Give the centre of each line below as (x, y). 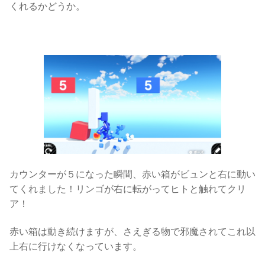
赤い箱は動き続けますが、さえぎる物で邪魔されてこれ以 (132, 232)
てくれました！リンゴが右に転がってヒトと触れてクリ (128, 189)
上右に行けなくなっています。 (76, 247)
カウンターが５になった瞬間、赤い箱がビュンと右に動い (132, 174)
